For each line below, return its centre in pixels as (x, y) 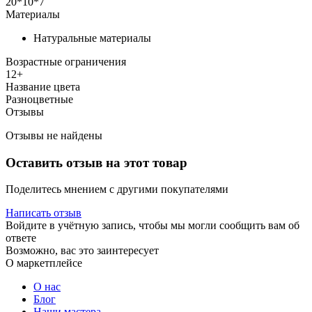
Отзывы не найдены (54, 135)
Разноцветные (39, 99)
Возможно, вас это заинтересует (82, 251)
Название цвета (43, 86)
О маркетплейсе (44, 263)
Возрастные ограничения (66, 61)
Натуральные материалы (92, 38)
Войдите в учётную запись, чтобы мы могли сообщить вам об (153, 226)
